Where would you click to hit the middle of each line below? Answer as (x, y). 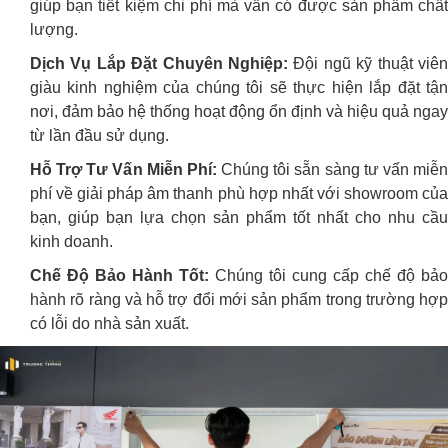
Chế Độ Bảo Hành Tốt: (119, 276)
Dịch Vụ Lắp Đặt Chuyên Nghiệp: (159, 64)
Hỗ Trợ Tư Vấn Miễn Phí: (123, 170)
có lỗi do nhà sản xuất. (109, 324)
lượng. (54, 30)
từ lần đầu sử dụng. (99, 136)
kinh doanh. (71, 242)
